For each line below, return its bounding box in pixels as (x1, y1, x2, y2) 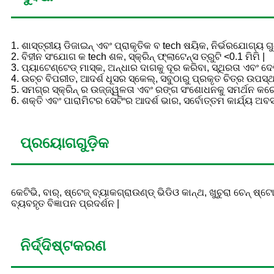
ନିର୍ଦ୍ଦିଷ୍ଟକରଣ (20, 240, 106, 255)
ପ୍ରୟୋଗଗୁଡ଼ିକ (20, 137, 109, 152)
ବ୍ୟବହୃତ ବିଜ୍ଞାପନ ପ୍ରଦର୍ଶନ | (11, 198, 119, 209)
